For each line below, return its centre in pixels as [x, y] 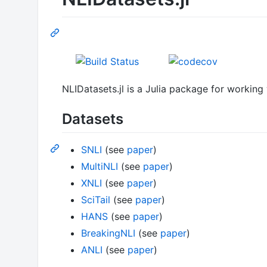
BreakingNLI [108, 233]
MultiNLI [100, 166]
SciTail [96, 199]
